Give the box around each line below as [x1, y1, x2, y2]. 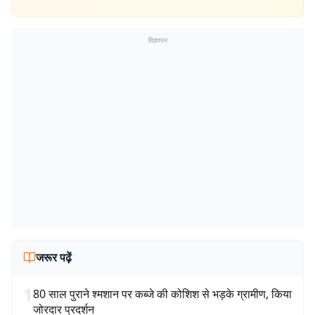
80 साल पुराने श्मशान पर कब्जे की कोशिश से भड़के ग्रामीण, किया [33, 286, 292, 302]
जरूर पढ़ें [36, 250, 72, 265]
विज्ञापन [148, 35, 167, 45]
